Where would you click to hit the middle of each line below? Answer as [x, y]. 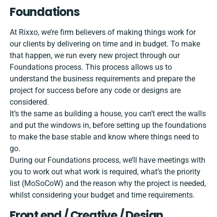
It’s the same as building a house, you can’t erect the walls [108, 114]
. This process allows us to [127, 67]
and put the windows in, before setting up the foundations [108, 125]
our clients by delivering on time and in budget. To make [105, 44]
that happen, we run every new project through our [95, 56]
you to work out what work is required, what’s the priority [105, 172]
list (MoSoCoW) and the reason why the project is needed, [108, 184]
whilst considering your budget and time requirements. [102, 195]
